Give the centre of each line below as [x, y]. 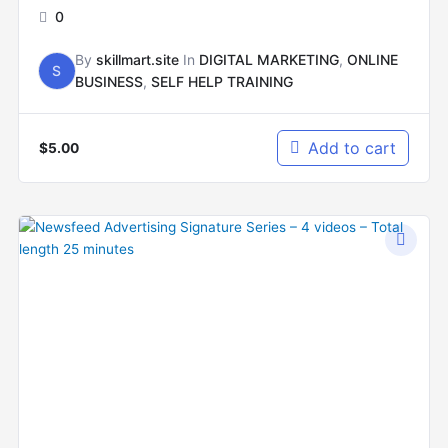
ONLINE [372, 60]
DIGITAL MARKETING [268, 60]
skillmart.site [137, 60]
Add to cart [352, 148]
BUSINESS [108, 82]
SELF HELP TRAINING [221, 82]
